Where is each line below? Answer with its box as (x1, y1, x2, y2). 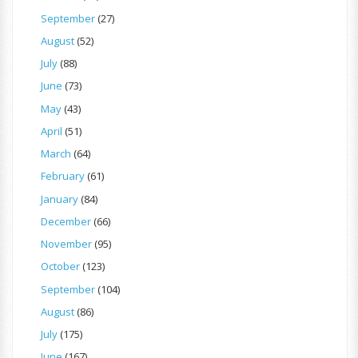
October (41, 259, 80, 274)
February (41, 169, 85, 184)
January (41, 191, 78, 206)
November (41, 237, 92, 252)
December (41, 213, 91, 229)
